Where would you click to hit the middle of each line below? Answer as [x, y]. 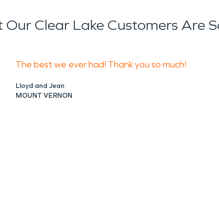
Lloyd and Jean [40, 86]
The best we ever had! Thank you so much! [101, 65]
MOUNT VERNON [44, 96]
